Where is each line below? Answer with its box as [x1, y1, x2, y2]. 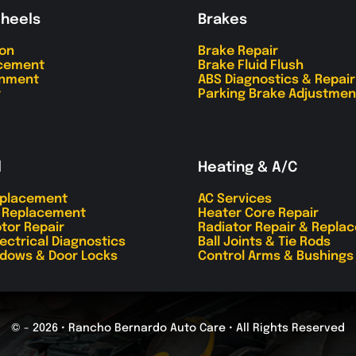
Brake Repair [198, 44, 278, 58]
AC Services [198, 192, 272, 206]
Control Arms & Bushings [198, 249, 354, 263]
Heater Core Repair [198, 206, 319, 220]
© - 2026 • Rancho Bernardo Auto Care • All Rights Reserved [11, 322, 345, 334]
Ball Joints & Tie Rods [198, 234, 331, 249]
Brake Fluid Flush [198, 58, 304, 72]
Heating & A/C [198, 160, 297, 175]
